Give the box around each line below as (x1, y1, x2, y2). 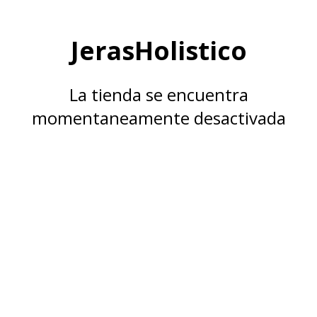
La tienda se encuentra (69, 83, 248, 106)
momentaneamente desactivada (31, 106, 286, 129)
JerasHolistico (70, 33, 247, 67)
